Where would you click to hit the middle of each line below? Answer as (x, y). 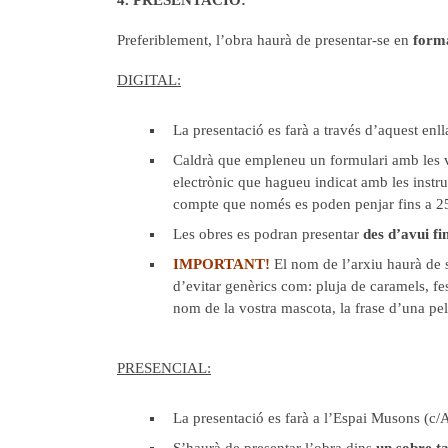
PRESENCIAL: (164, 368)
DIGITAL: (149, 80)
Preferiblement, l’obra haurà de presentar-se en (265, 39)
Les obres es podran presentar (268, 234)
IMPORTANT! (221, 264)
